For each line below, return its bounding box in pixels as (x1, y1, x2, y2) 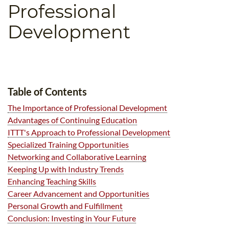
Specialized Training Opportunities (8, 140, 129, 150)
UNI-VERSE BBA (131, 26, 184, 35)
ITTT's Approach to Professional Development (8, 127, 170, 138)
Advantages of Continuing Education (8, 115, 137, 125)
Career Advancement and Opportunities (8, 189, 149, 199)
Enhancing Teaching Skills (8, 176, 96, 187)
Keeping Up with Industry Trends (8, 164, 124, 174)
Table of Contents (8, 85, 87, 98)
